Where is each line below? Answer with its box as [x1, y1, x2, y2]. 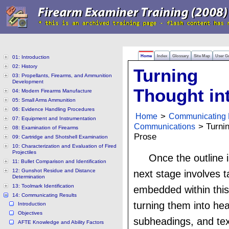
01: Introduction [12, 54, 50, 60]
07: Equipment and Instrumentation [12, 116, 96, 121]
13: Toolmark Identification [12, 183, 74, 189]
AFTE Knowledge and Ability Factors [18, 219, 104, 225]
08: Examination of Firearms [12, 125, 78, 130]
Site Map [194, 53, 210, 58]
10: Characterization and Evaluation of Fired [12, 143, 117, 149]
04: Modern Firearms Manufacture [12, 88, 92, 94]
